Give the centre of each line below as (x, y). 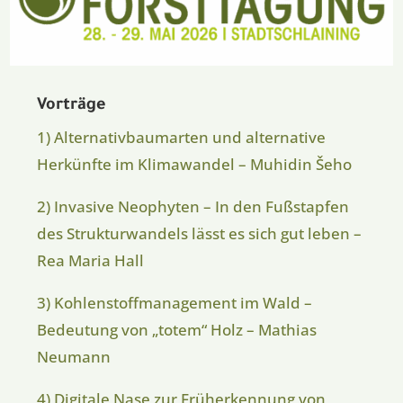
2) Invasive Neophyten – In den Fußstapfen (193, 207)
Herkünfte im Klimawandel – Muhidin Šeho (195, 165)
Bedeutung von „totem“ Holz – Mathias (177, 330)
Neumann (74, 357)
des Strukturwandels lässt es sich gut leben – (200, 234)
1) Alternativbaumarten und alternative (182, 138)
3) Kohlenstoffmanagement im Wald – (175, 303)
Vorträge (72, 107)
